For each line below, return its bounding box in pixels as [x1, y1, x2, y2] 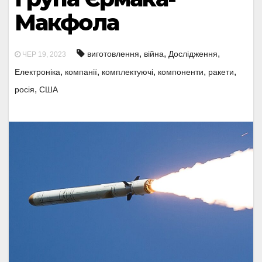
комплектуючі [102, 67, 153, 77]
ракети [208, 67, 234, 77]
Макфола [15, 9, 119, 36]
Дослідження [168, 49, 218, 58]
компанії [65, 67, 97, 77]
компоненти [158, 67, 204, 77]
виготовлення [87, 49, 139, 58]
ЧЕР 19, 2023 [20, 50, 66, 58]
